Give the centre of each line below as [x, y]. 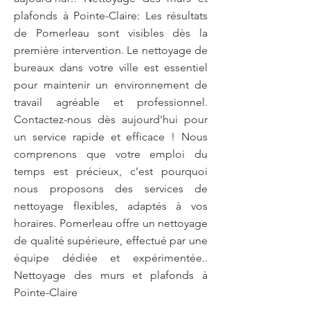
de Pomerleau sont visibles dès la [111, 33]
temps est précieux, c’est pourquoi [111, 171]
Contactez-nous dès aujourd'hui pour [111, 119]
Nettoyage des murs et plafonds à [111, 275]
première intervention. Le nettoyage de [111, 50]
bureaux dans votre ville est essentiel [111, 67]
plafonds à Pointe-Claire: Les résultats [111, 16]
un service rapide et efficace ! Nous [111, 137]
